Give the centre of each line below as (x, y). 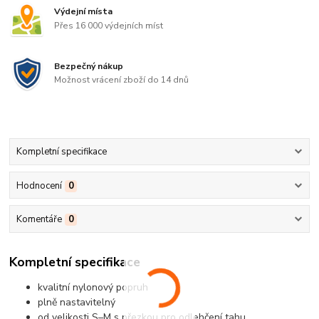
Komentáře (39, 219)
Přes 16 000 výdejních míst (109, 26)
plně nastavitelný (77, 303)
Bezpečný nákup (89, 66)
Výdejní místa (84, 12)
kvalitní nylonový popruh (93, 288)
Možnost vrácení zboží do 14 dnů (122, 80)
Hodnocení (39, 185)
